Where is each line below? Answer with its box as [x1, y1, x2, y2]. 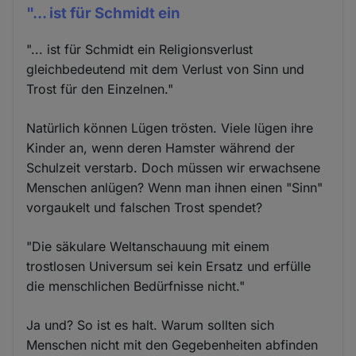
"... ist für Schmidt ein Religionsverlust [26, 41, 253, 57]
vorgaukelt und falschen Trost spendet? [26, 199, 263, 215]
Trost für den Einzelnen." [26, 80, 174, 97]
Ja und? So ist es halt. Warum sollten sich [26, 316, 275, 333]
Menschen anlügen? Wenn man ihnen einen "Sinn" [26, 179, 323, 195]
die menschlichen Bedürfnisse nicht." [26, 277, 246, 294]
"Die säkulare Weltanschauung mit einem [26, 238, 270, 254]
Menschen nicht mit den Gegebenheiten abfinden [26, 336, 319, 353]
